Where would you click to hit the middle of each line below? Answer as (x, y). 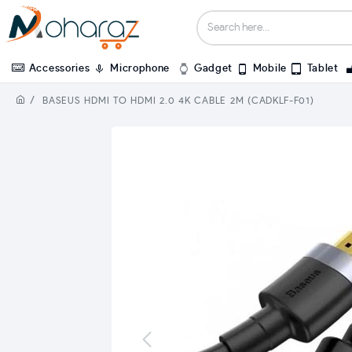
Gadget (213, 69)
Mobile (269, 69)
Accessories (59, 69)
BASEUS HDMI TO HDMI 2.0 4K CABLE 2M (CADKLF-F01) (178, 101)
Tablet (323, 69)
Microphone (140, 69)
